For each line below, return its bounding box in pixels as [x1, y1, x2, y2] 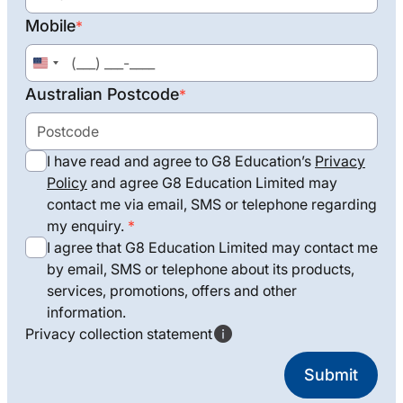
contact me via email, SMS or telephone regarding [47, 194, 377, 213]
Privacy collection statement [25, 324, 212, 343]
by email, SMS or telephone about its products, [47, 259, 354, 278]
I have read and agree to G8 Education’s [47, 151, 315, 170]
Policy [47, 173, 87, 192]
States [40, 80, 82, 99]
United [40, 58, 85, 77]
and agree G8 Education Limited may [87, 173, 337, 192]
